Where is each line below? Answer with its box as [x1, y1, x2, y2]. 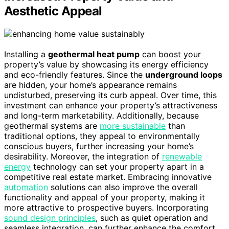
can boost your [140, 49, 201, 59]
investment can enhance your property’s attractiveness [4, 100, 217, 110]
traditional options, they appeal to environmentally [4, 130, 200, 141]
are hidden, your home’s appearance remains [4, 79, 177, 90]
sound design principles [4, 212, 96, 223]
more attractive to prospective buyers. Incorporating [4, 202, 209, 213]
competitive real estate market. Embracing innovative [4, 171, 212, 182]
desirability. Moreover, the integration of [4, 151, 162, 162]
